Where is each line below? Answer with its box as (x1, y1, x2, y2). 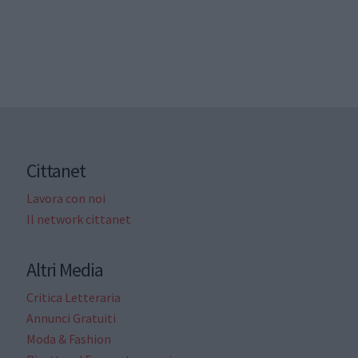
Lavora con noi (26, 189, 105, 206)
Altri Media (26, 257, 103, 282)
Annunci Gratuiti (26, 309, 116, 326)
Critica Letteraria (26, 288, 121, 305)
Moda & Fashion (26, 330, 111, 347)
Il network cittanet (26, 210, 131, 227)
